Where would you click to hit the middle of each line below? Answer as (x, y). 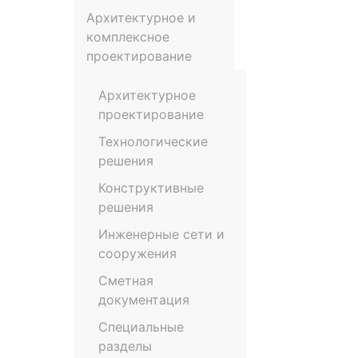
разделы (125, 346)
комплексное (128, 37)
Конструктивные (151, 188)
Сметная (126, 280)
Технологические (153, 141)
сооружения (137, 253)
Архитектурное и (141, 18)
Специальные (141, 327)
